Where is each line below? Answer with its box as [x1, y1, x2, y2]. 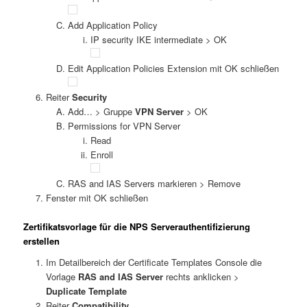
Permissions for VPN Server [68, 119, 181, 132]
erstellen [23, 234, 60, 247]
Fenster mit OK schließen [45, 191, 148, 204]
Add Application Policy [68, 18, 158, 32]
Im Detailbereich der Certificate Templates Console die [45, 256, 262, 269]
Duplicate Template [45, 284, 127, 298]
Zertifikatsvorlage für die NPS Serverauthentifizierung [23, 219, 251, 233]
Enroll [90, 147, 113, 161]
